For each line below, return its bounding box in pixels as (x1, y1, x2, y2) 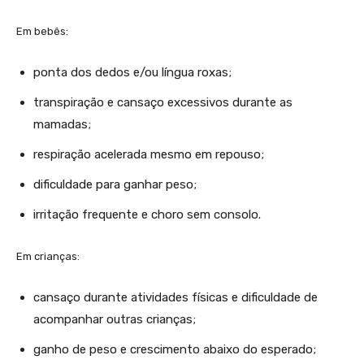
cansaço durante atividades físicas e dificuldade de (33, 289, 318, 305)
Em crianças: (16, 249, 80, 262)
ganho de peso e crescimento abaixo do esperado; (33, 341, 316, 357)
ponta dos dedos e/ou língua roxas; (33, 64, 232, 80)
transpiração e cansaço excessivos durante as (33, 94, 292, 110)
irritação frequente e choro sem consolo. (33, 206, 261, 222)
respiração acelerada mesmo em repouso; (33, 146, 264, 162)
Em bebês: (16, 24, 68, 37)
